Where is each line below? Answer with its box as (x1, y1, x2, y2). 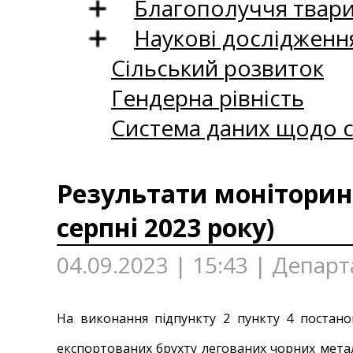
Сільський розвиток (111, 53, 324, 83)
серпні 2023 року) (57, 210, 274, 244)
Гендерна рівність (111, 83, 304, 113)
